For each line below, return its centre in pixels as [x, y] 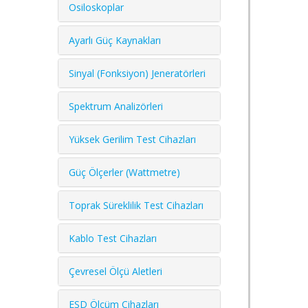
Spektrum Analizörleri [116, 106]
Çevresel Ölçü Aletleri [115, 271]
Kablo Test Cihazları [113, 238]
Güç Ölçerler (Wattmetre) [124, 172]
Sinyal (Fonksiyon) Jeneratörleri [137, 73]
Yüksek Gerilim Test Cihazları [132, 139]
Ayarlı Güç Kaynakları [115, 40]
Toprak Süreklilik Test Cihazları [136, 205]
